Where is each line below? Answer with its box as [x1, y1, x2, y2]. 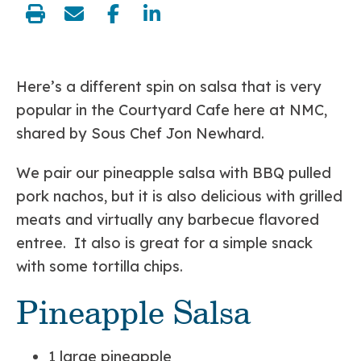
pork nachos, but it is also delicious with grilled [16, 187, 342, 206]
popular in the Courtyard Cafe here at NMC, [16, 100, 327, 119]
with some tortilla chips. [16, 257, 183, 276]
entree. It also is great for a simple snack [16, 234, 313, 253]
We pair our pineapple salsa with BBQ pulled [16, 164, 331, 183]
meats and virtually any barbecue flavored [16, 210, 319, 230]
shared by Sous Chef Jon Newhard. [16, 123, 264, 143]
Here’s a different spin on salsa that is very [16, 77, 322, 96]
